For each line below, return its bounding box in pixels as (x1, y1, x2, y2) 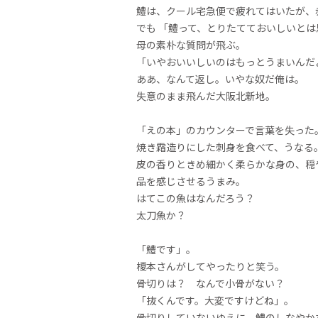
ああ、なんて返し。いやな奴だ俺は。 (136, 71, 307, 86)
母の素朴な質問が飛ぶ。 (136, 37, 248, 52)
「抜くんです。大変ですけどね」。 (136, 292, 296, 307)
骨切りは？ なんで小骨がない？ (136, 275, 297, 290)
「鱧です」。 (136, 241, 196, 256)
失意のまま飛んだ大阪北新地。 (136, 88, 278, 103)
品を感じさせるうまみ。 (136, 173, 248, 188)
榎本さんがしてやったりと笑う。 (136, 258, 287, 273)
